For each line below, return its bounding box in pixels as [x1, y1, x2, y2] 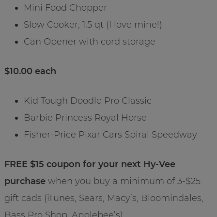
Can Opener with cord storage [23, 36, 155, 47]
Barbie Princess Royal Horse [23, 112, 147, 123]
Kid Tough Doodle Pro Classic [23, 95, 152, 106]
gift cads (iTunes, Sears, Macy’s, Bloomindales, [4, 192, 203, 203]
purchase [4, 175, 46, 186]
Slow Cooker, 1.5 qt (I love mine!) [23, 19, 162, 30]
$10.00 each [4, 65, 56, 77]
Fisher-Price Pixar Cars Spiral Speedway [23, 129, 197, 140]
